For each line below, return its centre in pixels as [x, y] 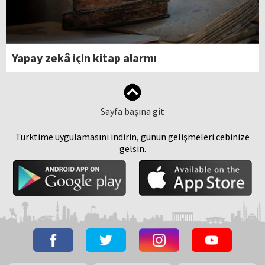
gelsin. [132, 149]
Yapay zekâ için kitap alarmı [84, 58]
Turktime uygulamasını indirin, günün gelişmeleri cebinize [132, 137]
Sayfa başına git [132, 112]
